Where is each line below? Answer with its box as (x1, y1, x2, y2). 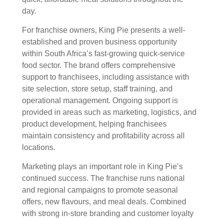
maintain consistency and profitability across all (22, 131, 185, 140)
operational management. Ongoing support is (22, 96, 178, 105)
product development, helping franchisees (22, 119, 167, 128)
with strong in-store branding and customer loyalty (22, 209, 194, 218)
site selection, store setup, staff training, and (22, 84, 173, 93)
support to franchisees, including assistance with (22, 72, 189, 81)
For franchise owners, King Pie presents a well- (22, 25, 185, 34)
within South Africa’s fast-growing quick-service (22, 49, 185, 58)
